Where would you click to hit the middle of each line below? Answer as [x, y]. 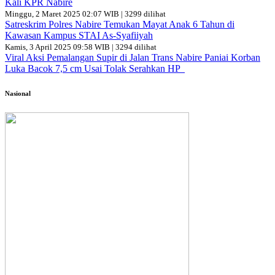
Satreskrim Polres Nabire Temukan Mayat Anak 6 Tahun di [120, 25]
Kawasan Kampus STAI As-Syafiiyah [79, 36]
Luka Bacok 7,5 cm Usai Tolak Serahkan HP [95, 69]
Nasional [18, 94]
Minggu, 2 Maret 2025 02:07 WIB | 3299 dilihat [85, 14]
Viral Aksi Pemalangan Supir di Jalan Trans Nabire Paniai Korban [133, 58]
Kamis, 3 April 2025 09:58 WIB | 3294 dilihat [81, 47]
